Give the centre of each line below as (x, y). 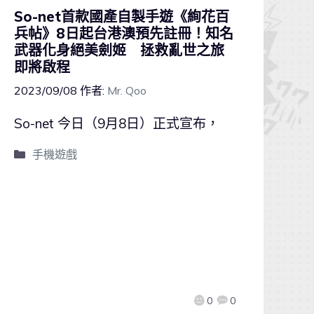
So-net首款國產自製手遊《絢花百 (122, 17)
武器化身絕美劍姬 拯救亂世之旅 (119, 50)
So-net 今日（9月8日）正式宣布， (117, 123)
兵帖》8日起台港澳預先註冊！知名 (124, 34)
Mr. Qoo (127, 90)
